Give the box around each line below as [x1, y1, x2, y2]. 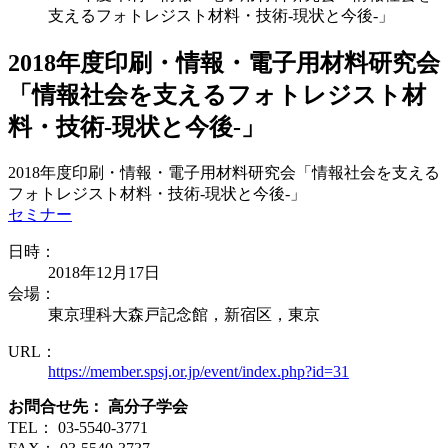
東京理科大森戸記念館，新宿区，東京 [48, 306, 320, 324]
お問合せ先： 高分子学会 [8, 398, 188, 416]
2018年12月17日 [48, 264, 160, 282]
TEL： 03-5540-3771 [8, 419, 148, 437]
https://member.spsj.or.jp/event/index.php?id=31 [48, 363, 349, 381]
